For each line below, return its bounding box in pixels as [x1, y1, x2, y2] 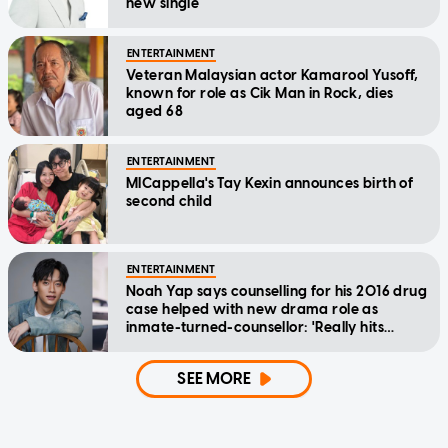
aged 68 [126, 103, 183, 121]
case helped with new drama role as [126, 301, 379, 319]
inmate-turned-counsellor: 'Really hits [126, 319, 384, 337]
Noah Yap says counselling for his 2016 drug [126, 283, 428, 301]
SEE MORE [177, 369, 252, 389]
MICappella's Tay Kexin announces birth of [126, 175, 414, 193]
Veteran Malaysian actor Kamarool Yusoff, [126, 67, 419, 85]
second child [126, 193, 213, 211]
